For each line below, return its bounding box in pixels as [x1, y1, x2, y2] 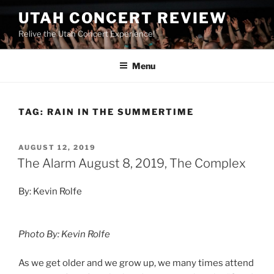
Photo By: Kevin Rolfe [18, 229, 110, 240]
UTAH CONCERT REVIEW [18, 9, 227, 27]
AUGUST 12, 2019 [18, 143, 96, 152]
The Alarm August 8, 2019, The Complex [17, 155, 246, 171]
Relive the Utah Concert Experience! [18, 29, 155, 39]
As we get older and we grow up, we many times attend [18, 257, 254, 268]
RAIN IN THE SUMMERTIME [46, 106, 194, 117]
